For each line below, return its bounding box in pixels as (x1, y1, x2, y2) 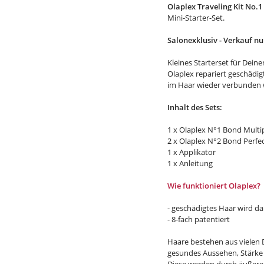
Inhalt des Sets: (167, 102, 224, 113)
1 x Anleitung (167, 158, 214, 169)
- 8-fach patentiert (167, 214, 230, 225)
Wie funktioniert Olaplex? (167, 180, 262, 191)
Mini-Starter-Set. (167, 12, 226, 23)
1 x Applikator (167, 147, 216, 157)
